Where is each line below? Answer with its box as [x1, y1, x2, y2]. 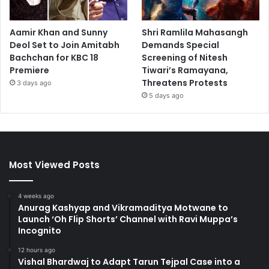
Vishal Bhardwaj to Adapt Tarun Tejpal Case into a [18, 255, 240, 268]
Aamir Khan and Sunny [10, 26, 107, 38]
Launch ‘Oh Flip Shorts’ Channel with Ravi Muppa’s [18, 213, 238, 225]
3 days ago [17, 78, 52, 87]
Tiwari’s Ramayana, [142, 64, 229, 76]
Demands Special [142, 38, 220, 51]
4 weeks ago [18, 192, 54, 199]
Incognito [18, 224, 61, 237]
